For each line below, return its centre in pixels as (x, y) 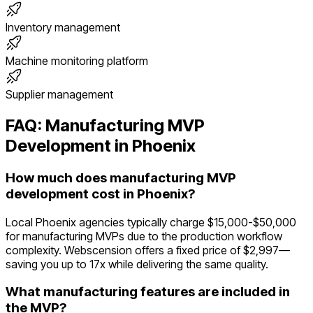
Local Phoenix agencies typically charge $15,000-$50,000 (151, 222)
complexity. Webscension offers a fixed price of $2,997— (148, 250)
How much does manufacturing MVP (121, 178)
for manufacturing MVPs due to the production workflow (144, 236)
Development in (69, 146)
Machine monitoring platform (77, 61)
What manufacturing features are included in (148, 292)
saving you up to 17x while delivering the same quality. (137, 264)
